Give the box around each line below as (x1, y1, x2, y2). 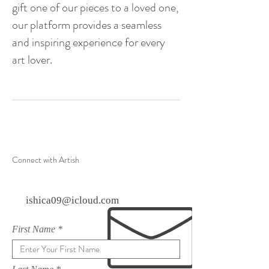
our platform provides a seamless (12, 16, 162, 34)
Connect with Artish (12, 154, 79, 166)
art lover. (12, 51, 52, 68)
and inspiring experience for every (12, 34, 165, 51)
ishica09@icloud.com (26, 195, 119, 206)
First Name (12, 224, 55, 234)
